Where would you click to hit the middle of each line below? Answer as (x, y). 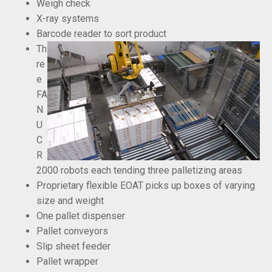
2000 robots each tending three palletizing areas (139, 170)
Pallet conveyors (72, 231)
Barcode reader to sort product (101, 33)
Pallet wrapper (67, 261)
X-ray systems (68, 18)
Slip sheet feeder (73, 246)
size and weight (70, 200)
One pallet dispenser (81, 216)
